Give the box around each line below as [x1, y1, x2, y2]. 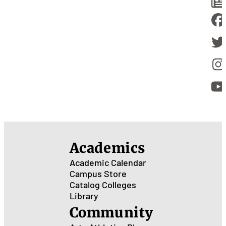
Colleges [101, 179, 136, 191]
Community [69, 204, 153, 221]
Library [69, 190, 98, 202]
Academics [69, 139, 145, 157]
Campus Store [69, 168, 127, 180]
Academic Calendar [69, 157, 146, 168]
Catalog [69, 179, 100, 191]
